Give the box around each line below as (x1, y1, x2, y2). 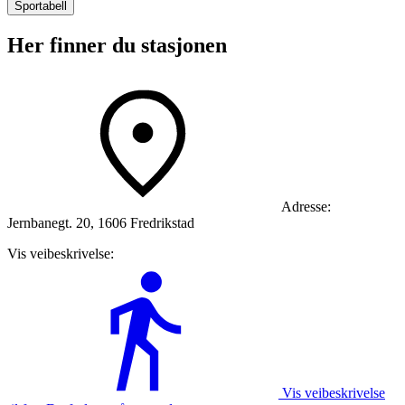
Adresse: (281, 198, 331, 214)
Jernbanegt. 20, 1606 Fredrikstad (7, 214, 194, 231)
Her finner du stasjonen (7, 33, 227, 57)
